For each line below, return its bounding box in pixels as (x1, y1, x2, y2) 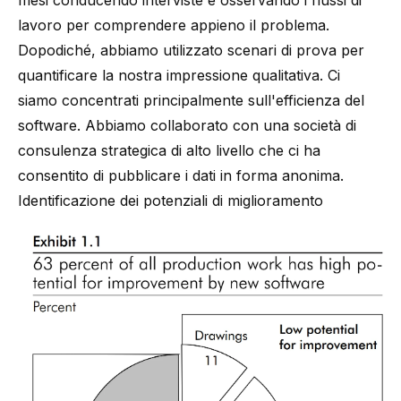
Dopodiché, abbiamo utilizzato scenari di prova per (18, 41, 364, 59)
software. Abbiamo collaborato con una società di (18, 116, 356, 134)
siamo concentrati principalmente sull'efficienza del (18, 91, 364, 109)
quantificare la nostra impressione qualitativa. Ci (18, 66, 340, 84)
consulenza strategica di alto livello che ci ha (18, 141, 320, 159)
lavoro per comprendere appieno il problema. (18, 16, 329, 34)
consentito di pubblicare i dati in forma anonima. (18, 166, 344, 184)
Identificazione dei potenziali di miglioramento (18, 192, 323, 209)
